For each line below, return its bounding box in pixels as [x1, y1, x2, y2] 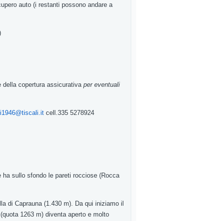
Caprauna [15, 200, 44, 207]
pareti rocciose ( [55, 172, 101, 179]
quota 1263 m [2, 211, 41, 218]
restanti [38, 1, 62, 8]
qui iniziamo [85, 200, 121, 207]
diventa [45, 211, 68, 218]
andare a [88, 1, 112, 8]
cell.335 [46, 109, 70, 116]
